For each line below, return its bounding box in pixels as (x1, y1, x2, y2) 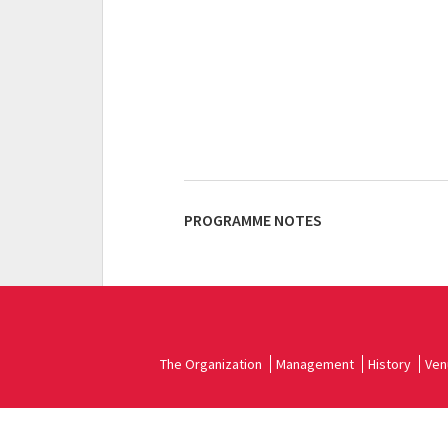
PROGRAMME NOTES (184, 210, 322, 230)
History (368, 355, 411, 373)
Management (276, 355, 354, 373)
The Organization (160, 355, 262, 373)
